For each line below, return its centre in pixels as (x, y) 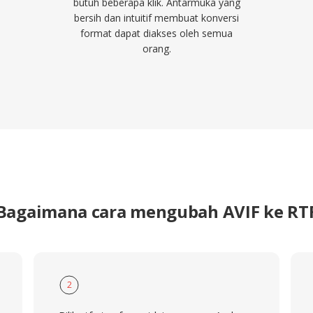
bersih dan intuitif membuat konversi (156, 18)
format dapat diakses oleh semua (156, 33)
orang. (156, 49)
